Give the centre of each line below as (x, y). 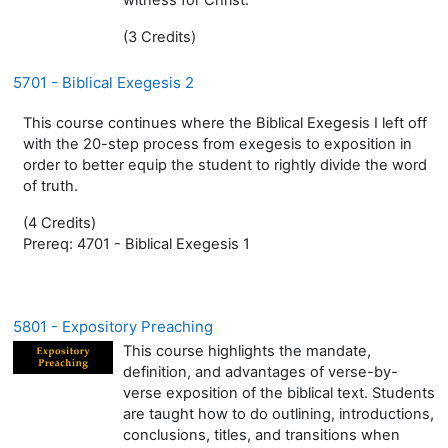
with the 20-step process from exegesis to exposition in (217, 143)
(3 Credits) (159, 36)
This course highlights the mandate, (247, 350)
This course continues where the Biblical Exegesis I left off (225, 122)
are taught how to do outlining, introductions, (278, 413)
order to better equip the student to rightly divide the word (225, 164)
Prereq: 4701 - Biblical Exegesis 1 (136, 243)
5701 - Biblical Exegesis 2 (103, 82)
